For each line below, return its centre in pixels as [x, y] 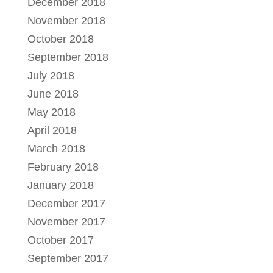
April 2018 [52, 130]
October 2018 [60, 39]
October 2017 [60, 240]
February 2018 [63, 167]
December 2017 [66, 203]
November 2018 [66, 20]
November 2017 [66, 222]
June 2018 [53, 94]
